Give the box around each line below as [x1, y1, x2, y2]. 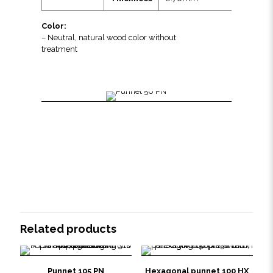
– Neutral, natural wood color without [41, 33, 177, 42]
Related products [20, 222, 116, 235]
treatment [41, 44, 78, 54]
